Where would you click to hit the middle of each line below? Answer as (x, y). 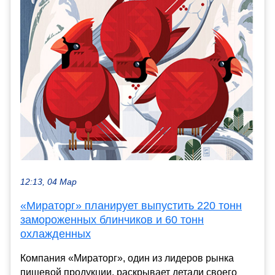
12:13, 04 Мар (48, 182)
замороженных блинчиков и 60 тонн (112, 219)
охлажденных (56, 234)
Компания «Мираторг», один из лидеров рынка (127, 258)
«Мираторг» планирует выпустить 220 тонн (131, 205)
